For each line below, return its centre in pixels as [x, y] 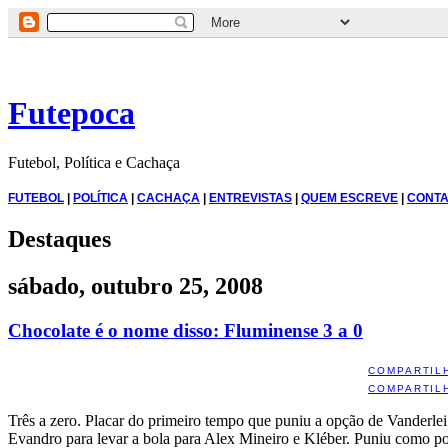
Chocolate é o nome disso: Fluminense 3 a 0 [185, 330]
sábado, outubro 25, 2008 [135, 285]
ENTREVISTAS [250, 197]
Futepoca [71, 113]
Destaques [59, 238]
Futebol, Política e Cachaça [94, 162]
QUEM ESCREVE [349, 197]
